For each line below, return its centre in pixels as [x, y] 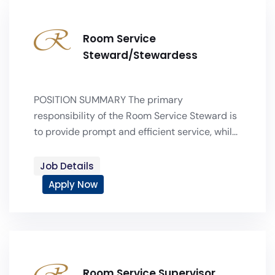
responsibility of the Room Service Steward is [135, 116]
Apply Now [73, 184]
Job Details [67, 166]
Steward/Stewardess [140, 55]
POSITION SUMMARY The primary [108, 100]
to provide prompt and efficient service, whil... [136, 132]
